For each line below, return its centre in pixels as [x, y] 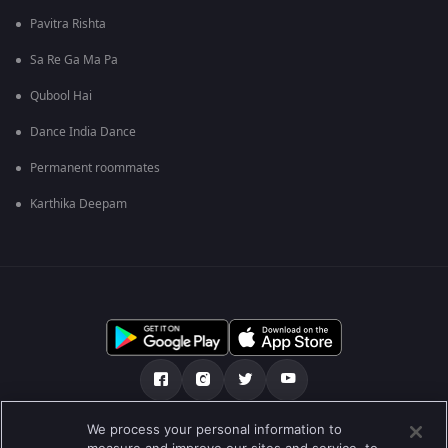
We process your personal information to [215, 429]
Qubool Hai [61, 96]
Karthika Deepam [78, 204]
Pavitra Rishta [68, 24]
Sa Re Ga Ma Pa [74, 60]
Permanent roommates [95, 168]
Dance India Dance [83, 132]
